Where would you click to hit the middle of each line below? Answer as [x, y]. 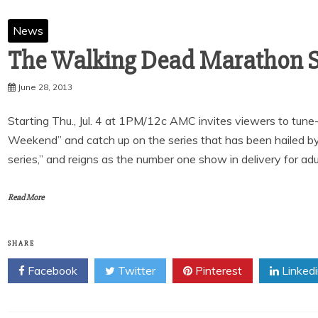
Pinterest [217, 270]
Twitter [135, 270]
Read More [26, 198]
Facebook [51, 270]
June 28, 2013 [45, 87]
